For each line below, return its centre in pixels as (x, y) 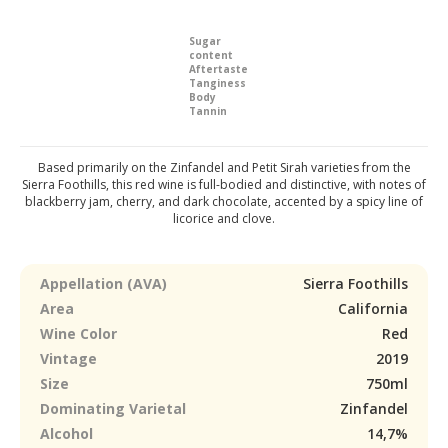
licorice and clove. (224, 218)
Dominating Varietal (113, 408)
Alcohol (66, 433)
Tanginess (217, 83)
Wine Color (78, 333)
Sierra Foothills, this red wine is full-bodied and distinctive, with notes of (224, 184)
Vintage (68, 358)
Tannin (208, 111)
